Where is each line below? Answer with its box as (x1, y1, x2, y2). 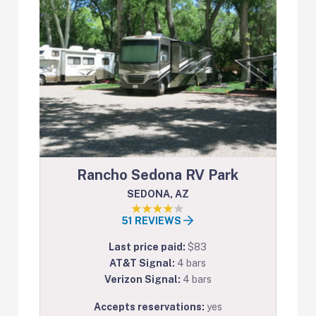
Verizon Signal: (104, 274, 183, 286)
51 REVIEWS (121, 215, 184, 227)
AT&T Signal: (109, 257, 178, 269)
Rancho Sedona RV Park (77, 166, 239, 184)
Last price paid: (109, 241, 188, 253)
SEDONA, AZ (126, 188, 189, 200)
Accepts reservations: (93, 301, 207, 313)
